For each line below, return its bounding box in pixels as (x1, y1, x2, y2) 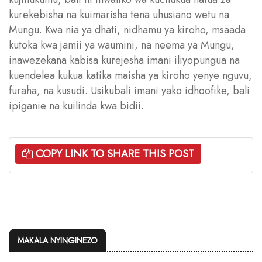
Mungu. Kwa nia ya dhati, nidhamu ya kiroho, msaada (9, 22, 246, 37)
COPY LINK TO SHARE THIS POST (36, 146, 194, 161)
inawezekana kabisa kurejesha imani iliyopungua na (9, 52, 240, 68)
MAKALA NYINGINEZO (18, 234, 98, 246)
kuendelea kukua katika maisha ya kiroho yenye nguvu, (9, 67, 252, 83)
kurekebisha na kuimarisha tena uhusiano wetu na (9, 6, 229, 22)
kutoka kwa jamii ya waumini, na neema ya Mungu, (9, 37, 235, 53)
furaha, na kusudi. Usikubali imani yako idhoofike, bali (9, 82, 250, 98)
